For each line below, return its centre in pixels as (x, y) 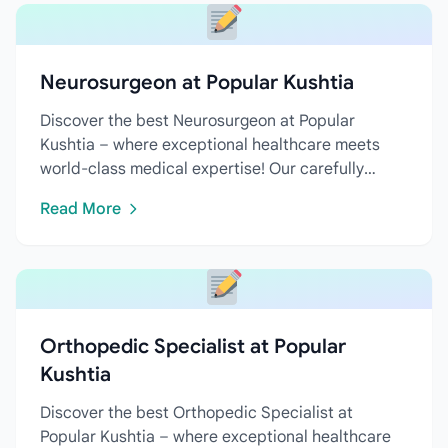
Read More (80, 208)
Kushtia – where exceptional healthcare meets (210, 144)
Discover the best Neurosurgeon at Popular (197, 120)
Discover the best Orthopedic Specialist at (196, 413)
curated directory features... (143, 192)
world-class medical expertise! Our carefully (202, 168)
